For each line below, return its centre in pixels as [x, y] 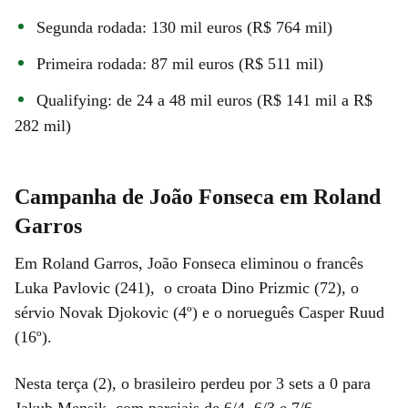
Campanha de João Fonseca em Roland [198, 196]
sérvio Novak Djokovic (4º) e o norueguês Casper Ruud [199, 312]
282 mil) [43, 125]
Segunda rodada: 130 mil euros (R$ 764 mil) [184, 27]
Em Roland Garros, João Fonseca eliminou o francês [189, 263]
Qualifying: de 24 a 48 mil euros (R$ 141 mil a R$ [204, 100]
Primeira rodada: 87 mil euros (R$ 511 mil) [180, 63]
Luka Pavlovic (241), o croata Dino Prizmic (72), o [187, 287]
